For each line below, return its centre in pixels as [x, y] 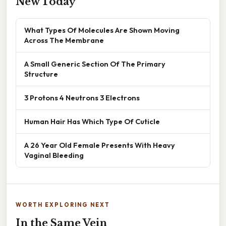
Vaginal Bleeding [54, 155]
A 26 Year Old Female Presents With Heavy [100, 145]
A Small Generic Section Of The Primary [95, 64]
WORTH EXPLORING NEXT [63, 205]
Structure [41, 74]
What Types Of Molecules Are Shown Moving [102, 30]
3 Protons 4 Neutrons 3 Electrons [82, 97]
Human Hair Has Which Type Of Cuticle [92, 121]
